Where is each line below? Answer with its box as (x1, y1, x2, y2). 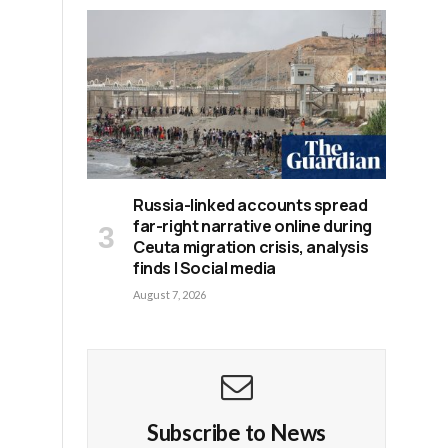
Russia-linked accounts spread (133, 193, 368, 216)
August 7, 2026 (133, 287, 206, 301)
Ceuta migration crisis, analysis (133, 235, 369, 258)
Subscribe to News (146, 418, 327, 446)
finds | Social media (133, 256, 276, 279)
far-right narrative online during (133, 214, 372, 237)
